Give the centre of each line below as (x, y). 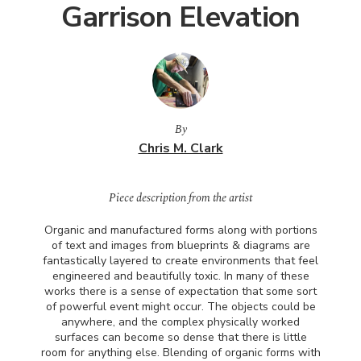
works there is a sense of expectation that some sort (180, 291)
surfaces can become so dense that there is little (180, 337)
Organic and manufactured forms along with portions (180, 230)
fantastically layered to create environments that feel (180, 261)
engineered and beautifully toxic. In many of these (180, 276)
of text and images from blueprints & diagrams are (180, 245)
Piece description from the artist (180, 198)
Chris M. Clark (180, 148)
